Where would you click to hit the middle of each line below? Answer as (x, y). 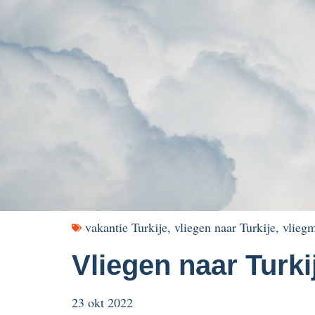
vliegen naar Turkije (225, 227)
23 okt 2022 (102, 302)
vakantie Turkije (126, 227)
